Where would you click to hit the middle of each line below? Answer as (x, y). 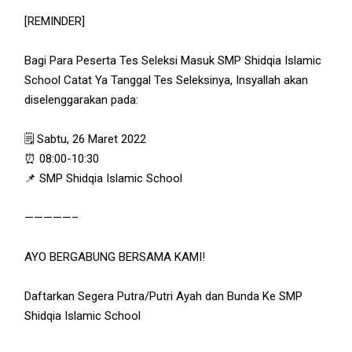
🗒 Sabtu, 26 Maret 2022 (86, 139)
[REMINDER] (55, 21)
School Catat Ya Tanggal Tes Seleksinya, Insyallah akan (167, 80)
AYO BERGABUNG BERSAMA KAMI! (115, 257)
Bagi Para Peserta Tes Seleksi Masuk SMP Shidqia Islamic (173, 60)
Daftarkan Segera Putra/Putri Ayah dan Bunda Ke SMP (164, 296)
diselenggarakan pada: (82, 99)
